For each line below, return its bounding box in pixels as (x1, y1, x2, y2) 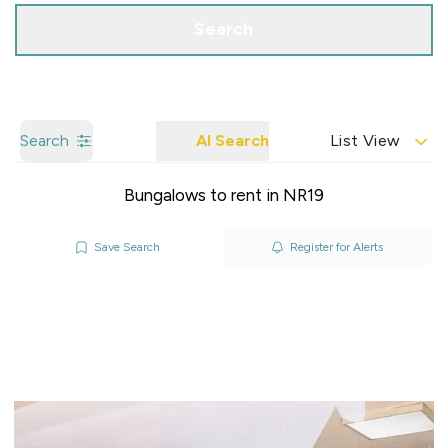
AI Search (196, 131, 269, 150)
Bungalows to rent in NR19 (124, 185, 324, 205)
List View (330, 131, 401, 150)
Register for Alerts (289, 240, 383, 254)
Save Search (94, 240, 160, 254)
